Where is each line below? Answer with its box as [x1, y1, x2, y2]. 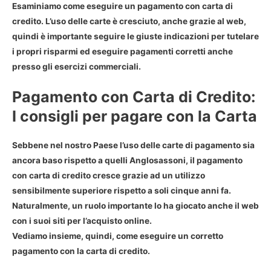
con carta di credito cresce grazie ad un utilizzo [12, 171, 205, 181]
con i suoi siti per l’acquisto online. [12, 216, 152, 226]
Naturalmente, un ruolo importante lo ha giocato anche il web [12, 201, 259, 211]
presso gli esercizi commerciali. [12, 61, 141, 71]
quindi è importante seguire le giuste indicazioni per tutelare [12, 31, 259, 41]
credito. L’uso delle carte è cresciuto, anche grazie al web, [12, 16, 246, 26]
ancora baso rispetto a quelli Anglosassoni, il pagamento [12, 155, 243, 166]
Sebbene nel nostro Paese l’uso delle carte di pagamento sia [12, 140, 255, 151]
